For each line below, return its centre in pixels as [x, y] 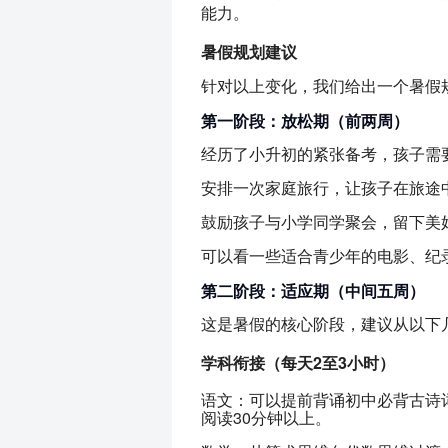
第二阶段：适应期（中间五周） [312, 290]
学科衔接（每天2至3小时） [297, 362]
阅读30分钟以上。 [265, 417]
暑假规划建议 [248, 51]
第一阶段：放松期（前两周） [304, 120]
